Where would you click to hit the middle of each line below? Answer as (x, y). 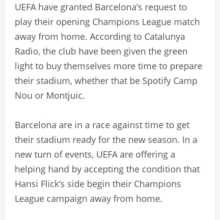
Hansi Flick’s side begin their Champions (98, 184)
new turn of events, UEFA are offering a (95, 154)
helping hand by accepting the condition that (107, 169)
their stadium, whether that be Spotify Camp (106, 81)
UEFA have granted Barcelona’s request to (101, 7)
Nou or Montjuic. (50, 96)
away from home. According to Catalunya (100, 37)
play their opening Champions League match (107, 22)
